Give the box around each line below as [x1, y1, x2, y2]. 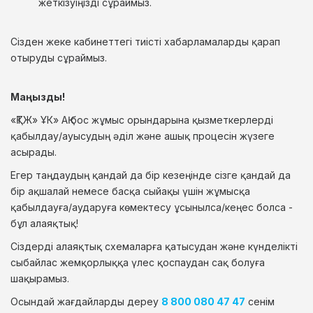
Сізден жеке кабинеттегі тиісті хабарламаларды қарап [10, 36, 280, 48]
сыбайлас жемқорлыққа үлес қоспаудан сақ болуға [10, 256, 265, 268]
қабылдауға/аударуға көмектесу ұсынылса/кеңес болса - [10, 201, 293, 213]
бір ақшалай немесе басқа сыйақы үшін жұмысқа [10, 185, 250, 197]
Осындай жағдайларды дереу [10, 296, 161, 307]
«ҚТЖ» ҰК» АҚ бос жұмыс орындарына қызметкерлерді [10, 114, 273, 126]
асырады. [10, 146, 57, 158]
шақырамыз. [10, 272, 69, 284]
